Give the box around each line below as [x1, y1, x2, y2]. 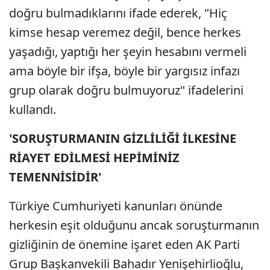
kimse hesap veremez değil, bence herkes [9, 24, 241, 40]
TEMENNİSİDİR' [9, 169, 101, 185]
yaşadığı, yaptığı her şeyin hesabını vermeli [9, 43, 246, 60]
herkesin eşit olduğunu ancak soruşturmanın [9, 217, 259, 233]
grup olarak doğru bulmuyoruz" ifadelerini [9, 82, 243, 98]
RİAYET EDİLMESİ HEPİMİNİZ [9, 149, 180, 166]
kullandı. [9, 101, 56, 118]
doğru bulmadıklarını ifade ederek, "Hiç [9, 5, 227, 21]
